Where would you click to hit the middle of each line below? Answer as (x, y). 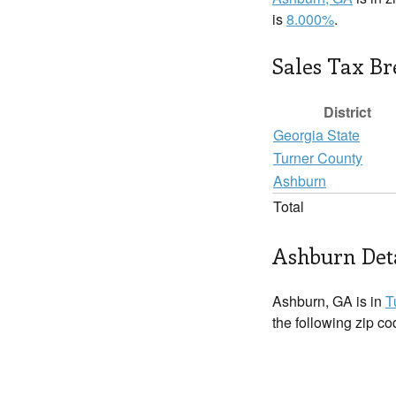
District (347, 112)
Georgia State (316, 135)
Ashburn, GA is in (329, 301)
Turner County (318, 158)
